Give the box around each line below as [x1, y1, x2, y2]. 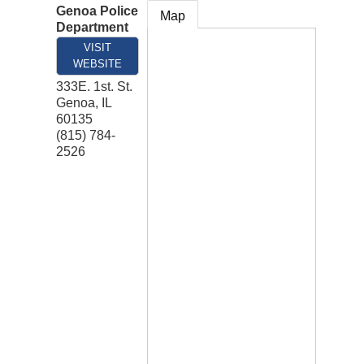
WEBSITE [73, 58, 122, 71]
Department [56, 20, 128, 35]
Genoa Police [56, 4, 138, 19]
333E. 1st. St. [56, 80, 132, 94]
